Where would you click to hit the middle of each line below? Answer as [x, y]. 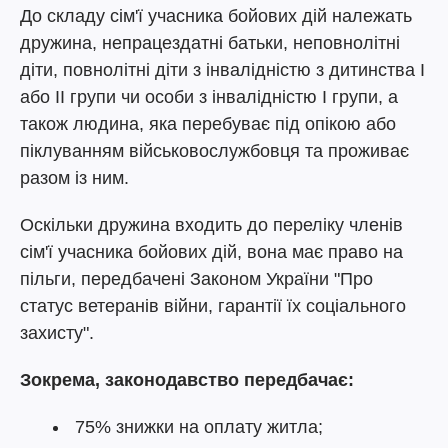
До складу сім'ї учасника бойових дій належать [216, 16]
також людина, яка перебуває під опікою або [208, 124]
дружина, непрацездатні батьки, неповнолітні [210, 43]
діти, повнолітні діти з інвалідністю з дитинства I [222, 70]
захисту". [57, 333]
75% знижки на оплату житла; [199, 427]
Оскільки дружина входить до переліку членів [211, 225]
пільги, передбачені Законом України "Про [196, 279]
